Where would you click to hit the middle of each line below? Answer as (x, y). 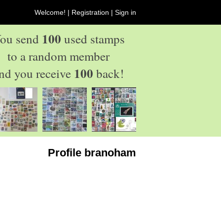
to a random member (58, 56)
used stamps (93, 39)
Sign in (126, 12)
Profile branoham (92, 153)
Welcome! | (53, 12)
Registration (90, 12)
